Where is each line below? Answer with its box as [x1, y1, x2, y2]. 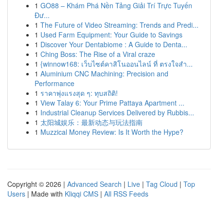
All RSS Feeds [104, 189, 148, 199]
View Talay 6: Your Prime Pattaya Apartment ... [40, 98, 184, 108]
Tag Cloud [146, 179, 178, 189]
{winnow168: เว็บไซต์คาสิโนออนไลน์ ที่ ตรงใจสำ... [40, 59, 193, 69]
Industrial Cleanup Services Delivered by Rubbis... [40, 108, 194, 117]
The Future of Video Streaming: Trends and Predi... [40, 20, 199, 30]
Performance [35, 78, 74, 88]
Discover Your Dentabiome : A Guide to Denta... [40, 39, 187, 49]
